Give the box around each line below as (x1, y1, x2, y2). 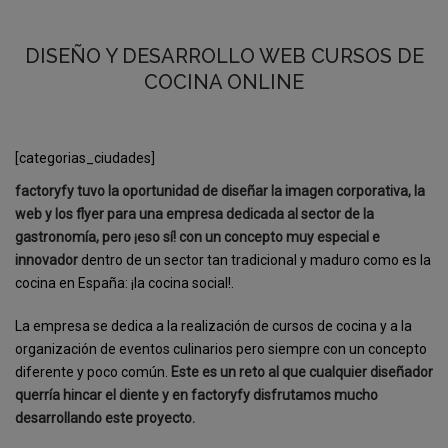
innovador (15, 251, 78, 268)
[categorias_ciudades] (15, 149, 155, 166)
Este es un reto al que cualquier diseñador (171, 363, 433, 380)
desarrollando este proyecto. (15, 409, 195, 426)
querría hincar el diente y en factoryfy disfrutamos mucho (15, 386, 378, 403)
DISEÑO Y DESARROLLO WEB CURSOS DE (24, 43, 424, 68)
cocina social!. (148, 274, 234, 291)
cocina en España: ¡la (15, 274, 148, 291)
